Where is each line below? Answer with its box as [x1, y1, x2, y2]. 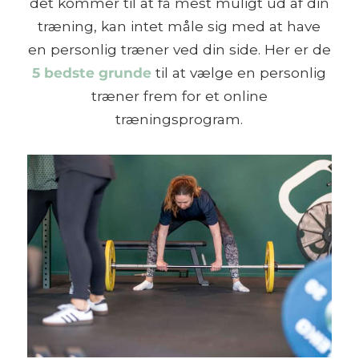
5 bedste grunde [32, 63, 152, 81]
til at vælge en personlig [151, 63, 327, 81]
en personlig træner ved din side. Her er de [27, 40, 331, 58]
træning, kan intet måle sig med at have [38, 17, 321, 34]
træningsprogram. [115, 110, 244, 127]
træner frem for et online [91, 87, 268, 104]
